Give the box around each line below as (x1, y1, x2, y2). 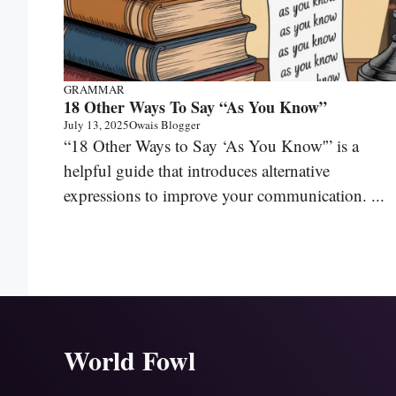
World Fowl (64, 340, 195, 380)
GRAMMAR (64, 81, 125, 98)
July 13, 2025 (64, 117, 129, 133)
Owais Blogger (129, 117, 200, 133)
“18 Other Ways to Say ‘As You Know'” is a (64, 134, 359, 157)
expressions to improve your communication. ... (64, 184, 385, 207)
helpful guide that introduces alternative (64, 159, 330, 182)
